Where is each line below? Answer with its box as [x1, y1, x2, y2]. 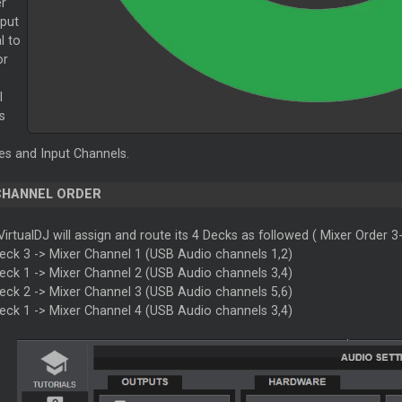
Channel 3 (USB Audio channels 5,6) [83, 284, 293, 300]
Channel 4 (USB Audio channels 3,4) [83, 303, 293, 319]
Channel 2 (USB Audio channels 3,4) [83, 266, 293, 281]
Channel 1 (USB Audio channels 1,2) [83, 247, 293, 262]
